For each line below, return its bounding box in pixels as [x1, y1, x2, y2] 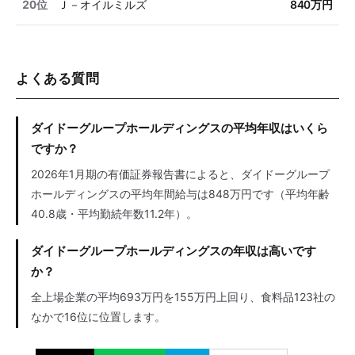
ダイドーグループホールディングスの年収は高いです [31, 244, 316, 259]
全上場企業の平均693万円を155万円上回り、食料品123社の [31, 290, 335, 304]
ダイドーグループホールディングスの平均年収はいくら [31, 121, 328, 136]
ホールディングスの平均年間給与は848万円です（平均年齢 [31, 187, 330, 201]
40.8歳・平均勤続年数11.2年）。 [31, 207, 197, 221]
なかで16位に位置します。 [31, 310, 166, 324]
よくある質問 [16, 71, 100, 87]
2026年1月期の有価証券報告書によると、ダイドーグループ [31, 167, 330, 181]
